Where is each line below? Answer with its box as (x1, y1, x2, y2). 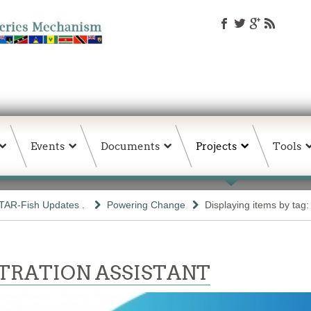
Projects (196, 140, 237, 153)
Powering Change (107, 199, 185, 210)
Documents (101, 140, 160, 153)
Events (31, 140, 65, 153)
